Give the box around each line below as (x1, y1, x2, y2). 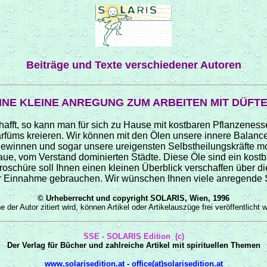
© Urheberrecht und (38, 193, 113, 203)
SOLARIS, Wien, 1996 (148, 193, 229, 203)
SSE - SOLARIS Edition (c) (83, 231, 184, 241)
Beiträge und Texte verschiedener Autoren (26, 59, 241, 72)
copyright (113, 193, 148, 203)
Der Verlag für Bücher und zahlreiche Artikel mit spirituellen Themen (7, 240, 260, 250)
